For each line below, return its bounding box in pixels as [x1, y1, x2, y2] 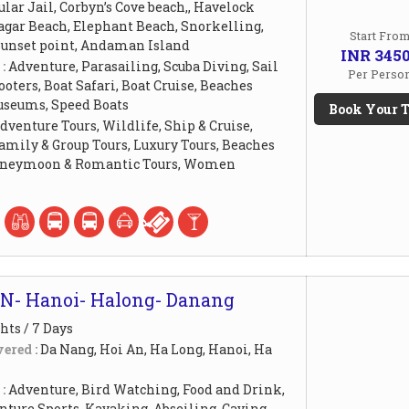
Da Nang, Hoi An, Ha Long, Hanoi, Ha [40, 340, 272, 358]
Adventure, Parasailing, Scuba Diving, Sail [8, 57, 278, 75]
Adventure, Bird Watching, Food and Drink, [8, 380, 285, 398]
